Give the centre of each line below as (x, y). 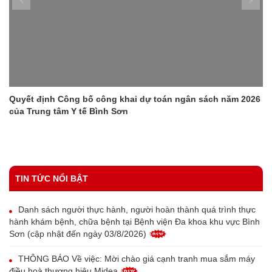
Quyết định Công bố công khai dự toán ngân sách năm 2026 (135, 99)
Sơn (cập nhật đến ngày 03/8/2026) (79, 233)
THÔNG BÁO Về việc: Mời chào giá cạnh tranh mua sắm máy (137, 258)
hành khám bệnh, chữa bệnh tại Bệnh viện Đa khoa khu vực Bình (134, 221)
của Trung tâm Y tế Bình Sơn (69, 111)
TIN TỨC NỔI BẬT (52, 178)
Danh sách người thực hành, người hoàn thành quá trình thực (137, 209)
